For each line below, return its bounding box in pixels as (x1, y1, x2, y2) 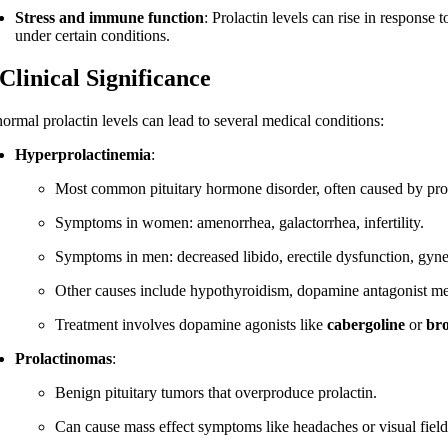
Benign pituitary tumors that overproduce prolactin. (55, 384, 378, 402)
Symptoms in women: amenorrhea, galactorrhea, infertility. (55, 214, 425, 232)
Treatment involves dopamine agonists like (55, 316, 328, 334)
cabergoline (327, 316, 406, 334)
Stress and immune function (15, 9, 205, 27)
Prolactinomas (15, 350, 113, 368)
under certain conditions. (15, 27, 171, 45)
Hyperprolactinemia (15, 146, 152, 164)
